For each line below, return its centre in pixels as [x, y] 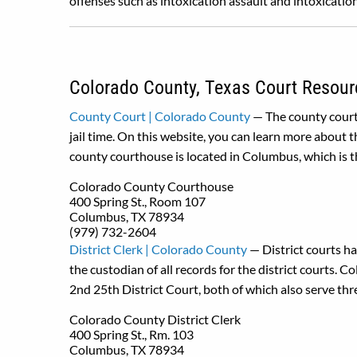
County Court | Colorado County [160, 116]
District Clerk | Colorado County [158, 249]
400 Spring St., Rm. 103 [131, 334]
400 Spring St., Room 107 [137, 201]
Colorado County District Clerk [155, 319]
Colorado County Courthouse [151, 186]
